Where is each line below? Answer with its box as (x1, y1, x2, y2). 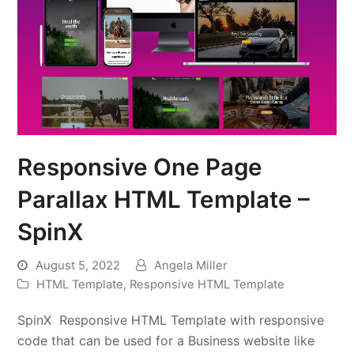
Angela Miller (154, 258, 228, 273)
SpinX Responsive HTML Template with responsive (17, 311, 325, 328)
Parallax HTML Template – (17, 184, 311, 213)
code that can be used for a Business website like (17, 332, 315, 348)
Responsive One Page (17, 152, 263, 181)
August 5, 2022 (36, 258, 121, 273)
